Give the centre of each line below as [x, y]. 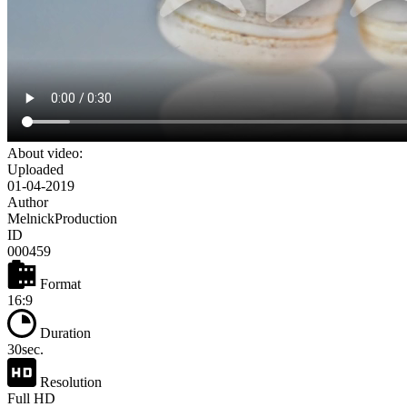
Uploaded [35, 170]
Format [59, 284]
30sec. [25, 350]
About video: [45, 154]
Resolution [69, 382]
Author [28, 203]
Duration [64, 333]
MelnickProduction [62, 219]
